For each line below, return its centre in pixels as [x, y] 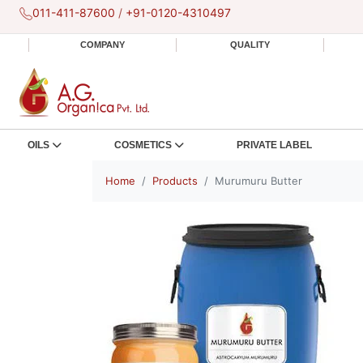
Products [175, 181]
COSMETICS [143, 145]
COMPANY [102, 45]
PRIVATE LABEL [274, 145]
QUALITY [250, 45]
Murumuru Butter [258, 181]
